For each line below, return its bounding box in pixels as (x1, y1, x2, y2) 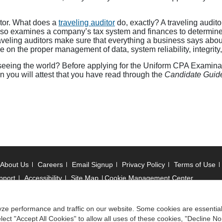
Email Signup (72, 160, 113, 168)
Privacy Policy (122, 160, 165, 168)
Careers (38, 160, 63, 168)
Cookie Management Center (105, 173, 193, 182)
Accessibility (24, 173, 62, 182)
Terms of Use (174, 160, 216, 168)
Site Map (71, 173, 99, 182)
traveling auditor (58, 18, 115, 27)
